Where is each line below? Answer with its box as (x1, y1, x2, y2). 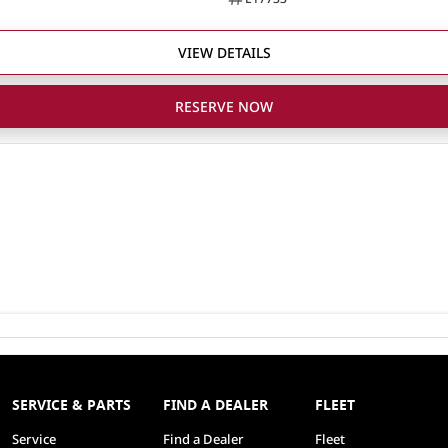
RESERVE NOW (175, 97, 273, 117)
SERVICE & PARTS (11, 395, 131, 415)
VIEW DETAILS (177, 43, 271, 63)
